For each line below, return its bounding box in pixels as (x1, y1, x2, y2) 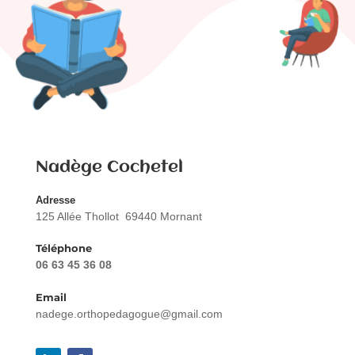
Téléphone (35, 242, 92, 255)
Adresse (35, 194, 75, 207)
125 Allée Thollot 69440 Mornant (35, 210, 202, 223)
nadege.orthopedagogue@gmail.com (35, 307, 223, 321)
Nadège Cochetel (35, 159, 183, 177)
